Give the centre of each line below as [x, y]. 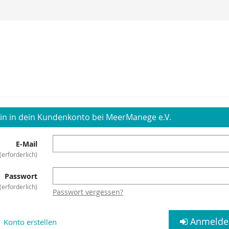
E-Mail [27, 144]
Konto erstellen [29, 222]
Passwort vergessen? [88, 192]
